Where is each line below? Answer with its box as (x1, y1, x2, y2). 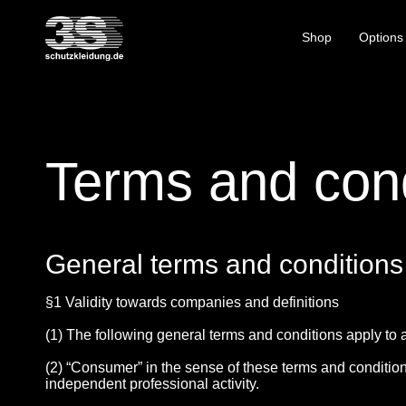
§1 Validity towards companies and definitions (45, 295, 339, 311)
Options (359, 30, 403, 45)
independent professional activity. (45, 376, 259, 392)
